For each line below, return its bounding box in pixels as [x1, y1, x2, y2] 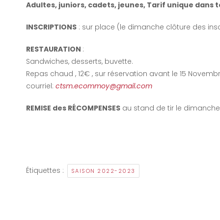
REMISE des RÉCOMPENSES [26, 103, 120, 113]
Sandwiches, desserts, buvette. [26, 56, 133, 66]
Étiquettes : [26, 165, 66, 175]
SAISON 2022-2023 [71, 166, 136, 175]
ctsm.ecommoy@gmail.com [55, 81, 152, 91]
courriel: [26, 81, 55, 91]
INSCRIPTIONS [26, 22, 77, 32]
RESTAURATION [26, 44, 82, 54]
